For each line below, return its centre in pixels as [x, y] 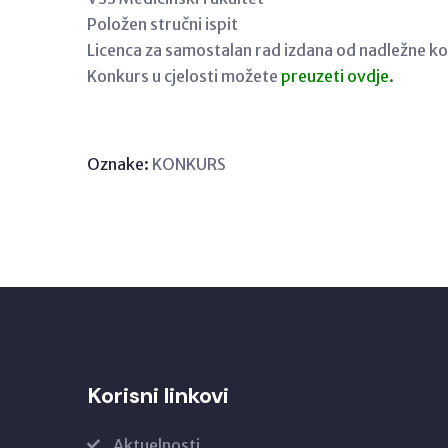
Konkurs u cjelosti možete [184, 75]
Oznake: [118, 163]
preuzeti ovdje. [339, 75]
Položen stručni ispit [162, 23]
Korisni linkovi [158, 395]
